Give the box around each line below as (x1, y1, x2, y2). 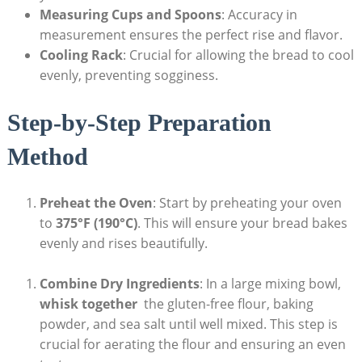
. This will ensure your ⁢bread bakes (137, 213, 347, 232)
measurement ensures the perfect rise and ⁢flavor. (39, 25, 343, 44)
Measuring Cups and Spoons (39, 5, 221, 23)
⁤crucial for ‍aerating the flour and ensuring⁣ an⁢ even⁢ (39, 335, 346, 353)
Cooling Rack (39, 45, 123, 64)
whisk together (39, 294, 137, 313)
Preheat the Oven (39, 193, 153, 212)
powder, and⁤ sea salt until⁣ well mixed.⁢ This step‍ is (39, 314, 338, 333)
